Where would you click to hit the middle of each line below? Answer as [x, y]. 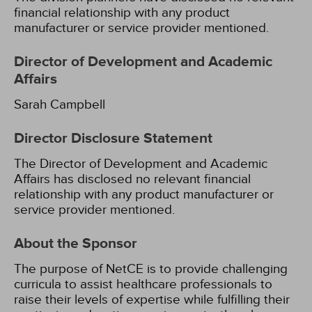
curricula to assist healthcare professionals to [143, 284]
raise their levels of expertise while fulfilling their [152, 299]
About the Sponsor [76, 244]
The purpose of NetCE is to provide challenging [151, 269]
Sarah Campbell [60, 104]
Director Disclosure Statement [113, 139]
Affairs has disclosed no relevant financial [132, 179]
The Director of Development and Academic [141, 164]
